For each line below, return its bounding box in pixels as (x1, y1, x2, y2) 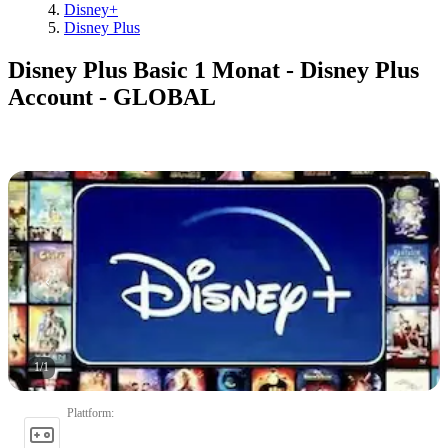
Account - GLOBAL (8, 83, 216, 110)
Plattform (67, 405, 111, 420)
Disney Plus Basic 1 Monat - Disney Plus (8, 56, 419, 83)
